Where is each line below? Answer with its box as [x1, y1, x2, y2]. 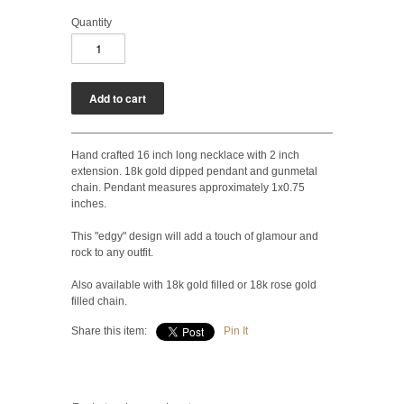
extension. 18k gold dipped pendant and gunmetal [71, 164, 317, 178]
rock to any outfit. [71, 245, 153, 259]
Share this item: [71, 324, 147, 337]
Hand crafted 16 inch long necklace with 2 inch [71, 148, 299, 161]
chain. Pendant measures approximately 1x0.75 [71, 180, 305, 194]
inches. [71, 197, 106, 210]
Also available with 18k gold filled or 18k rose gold [71, 278, 317, 291]
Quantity [71, 15, 112, 29]
